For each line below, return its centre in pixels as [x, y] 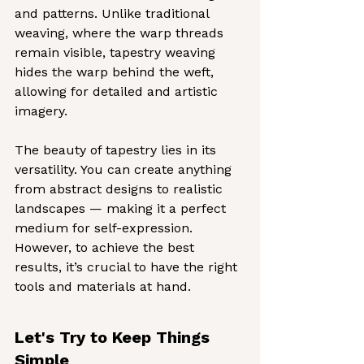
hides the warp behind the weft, [116, 72]
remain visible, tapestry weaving [117, 52]
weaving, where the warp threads [121, 33]
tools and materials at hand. [103, 286]
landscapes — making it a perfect [122, 208]
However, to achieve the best [106, 247]
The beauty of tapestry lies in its [117, 150]
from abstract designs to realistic [121, 189]
